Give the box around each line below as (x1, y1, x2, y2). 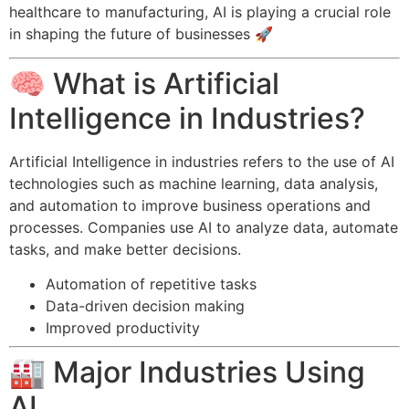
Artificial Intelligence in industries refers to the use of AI (9, 152, 394, 172)
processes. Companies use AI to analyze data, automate (9, 218, 398, 237)
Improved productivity (46, 319, 200, 338)
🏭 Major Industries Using (9, 354, 365, 391)
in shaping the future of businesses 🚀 (9, 24, 273, 43)
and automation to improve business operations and (9, 196, 371, 215)
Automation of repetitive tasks (46, 275, 257, 294)
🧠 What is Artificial (9, 66, 279, 102)
